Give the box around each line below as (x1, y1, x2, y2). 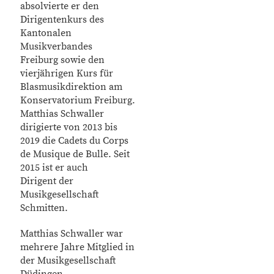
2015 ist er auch (20, 161, 88, 174)
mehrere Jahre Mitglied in (20, 241, 135, 253)
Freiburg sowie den (20, 54, 105, 66)
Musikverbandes (20, 40, 92, 53)
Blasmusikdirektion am (20, 81, 122, 93)
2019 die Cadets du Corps (20, 135, 128, 147)
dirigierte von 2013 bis (20, 121, 117, 133)
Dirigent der (20, 175, 73, 187)
